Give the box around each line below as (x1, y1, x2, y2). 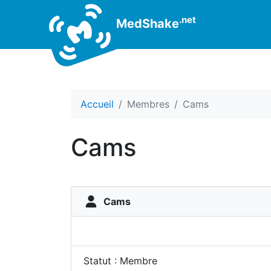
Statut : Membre (83, 255, 157, 267)
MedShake (113, 16, 179, 31)
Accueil (80, 98, 114, 110)
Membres (127, 98, 169, 110)
